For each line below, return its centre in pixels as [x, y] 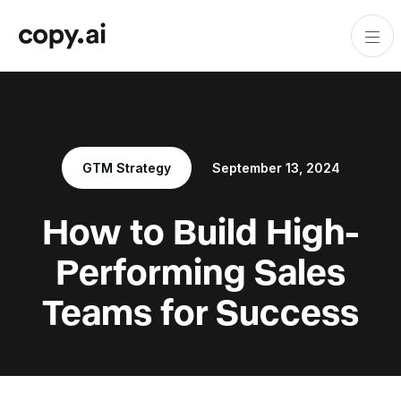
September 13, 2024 [276, 168]
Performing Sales [200, 270]
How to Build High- [200, 230]
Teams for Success [200, 311]
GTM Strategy [126, 168]
